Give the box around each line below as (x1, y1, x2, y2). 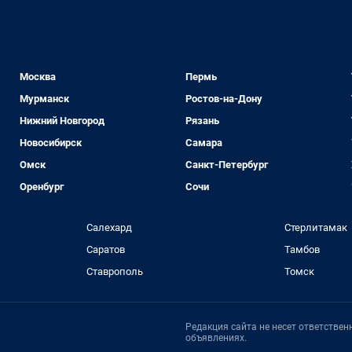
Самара (185, 137, 222, 148)
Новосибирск (20, 137, 82, 148)
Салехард (86, 222, 132, 233)
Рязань (185, 115, 219, 126)
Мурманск (20, 93, 70, 104)
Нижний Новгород (20, 115, 105, 126)
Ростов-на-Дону (185, 93, 262, 104)
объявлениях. (185, 332, 247, 343)
